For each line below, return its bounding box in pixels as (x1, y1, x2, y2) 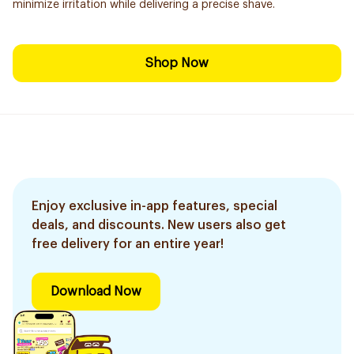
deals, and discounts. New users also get (32, 219, 286, 232)
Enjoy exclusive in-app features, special (32, 200, 277, 213)
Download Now (51, 285, 141, 298)
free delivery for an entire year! (32, 238, 224, 250)
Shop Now (145, 57, 209, 70)
